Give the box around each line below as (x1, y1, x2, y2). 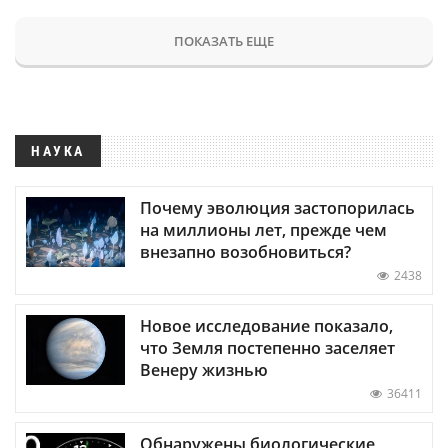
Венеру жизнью (140, 358, 268, 381)
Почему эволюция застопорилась (140, 196, 415, 219)
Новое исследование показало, (140, 314, 393, 337)
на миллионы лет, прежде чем (140, 218, 387, 241)
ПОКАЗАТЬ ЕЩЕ (174, 31, 274, 50)
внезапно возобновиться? (140, 240, 351, 263)
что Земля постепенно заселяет (140, 336, 395, 359)
